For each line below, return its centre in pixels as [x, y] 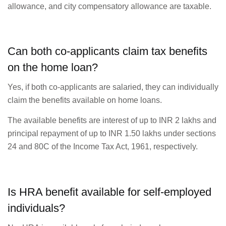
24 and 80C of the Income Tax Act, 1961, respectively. [103, 147]
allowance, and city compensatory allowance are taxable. [109, 6]
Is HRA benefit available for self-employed [109, 192]
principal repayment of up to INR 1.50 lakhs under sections [112, 134]
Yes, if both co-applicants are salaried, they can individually [113, 87]
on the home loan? [53, 67]
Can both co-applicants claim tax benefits [107, 51]
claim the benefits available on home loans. [85, 100]
